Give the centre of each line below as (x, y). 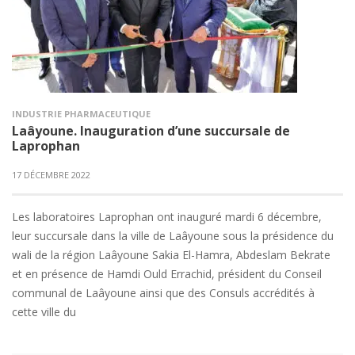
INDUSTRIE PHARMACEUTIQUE (81, 114)
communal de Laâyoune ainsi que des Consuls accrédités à (163, 293)
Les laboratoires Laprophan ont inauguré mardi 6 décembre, (167, 217)
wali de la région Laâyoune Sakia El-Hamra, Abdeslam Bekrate (171, 255)
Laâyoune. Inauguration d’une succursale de (151, 131)
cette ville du (44, 312)
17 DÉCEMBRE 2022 (51, 175)
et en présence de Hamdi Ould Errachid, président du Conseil (167, 274)
